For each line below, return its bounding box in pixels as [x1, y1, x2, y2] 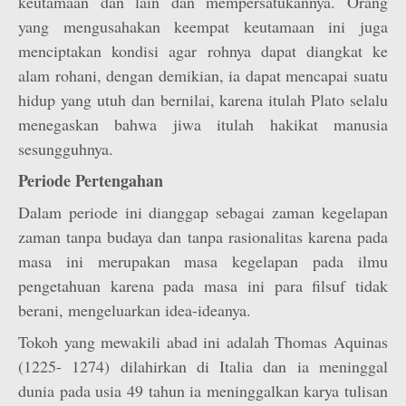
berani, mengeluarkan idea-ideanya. [18, 299, 251, 321]
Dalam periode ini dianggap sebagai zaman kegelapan [18, 201, 388, 223]
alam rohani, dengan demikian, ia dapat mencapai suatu [18, 64, 388, 86]
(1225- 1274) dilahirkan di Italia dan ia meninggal [18, 355, 388, 377]
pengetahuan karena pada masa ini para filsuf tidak [18, 275, 388, 296]
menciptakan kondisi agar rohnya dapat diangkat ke [18, 40, 388, 62]
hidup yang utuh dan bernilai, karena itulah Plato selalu [18, 89, 388, 111]
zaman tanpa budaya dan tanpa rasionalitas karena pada [18, 226, 388, 247]
